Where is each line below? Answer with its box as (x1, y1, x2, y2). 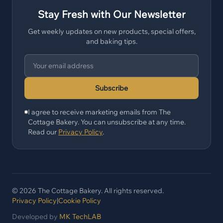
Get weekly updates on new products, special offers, (27, 27, 196, 36)
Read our (28, 127, 57, 136)
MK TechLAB (59, 212, 101, 221)
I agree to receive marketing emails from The (28, 108, 171, 116)
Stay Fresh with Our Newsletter (37, 8, 186, 20)
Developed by (12, 212, 58, 221)
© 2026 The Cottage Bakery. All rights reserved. (12, 186, 164, 195)
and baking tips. (86, 37, 137, 46)
